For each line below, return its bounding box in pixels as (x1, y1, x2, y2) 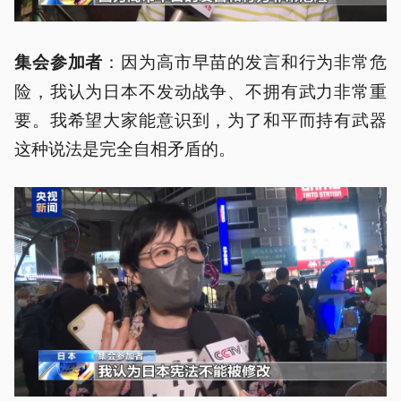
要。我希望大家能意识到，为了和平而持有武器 (14, 107, 387, 131)
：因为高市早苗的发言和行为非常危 (103, 48, 387, 73)
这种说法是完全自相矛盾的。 (14, 135, 235, 159)
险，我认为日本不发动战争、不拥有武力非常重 (14, 78, 387, 102)
